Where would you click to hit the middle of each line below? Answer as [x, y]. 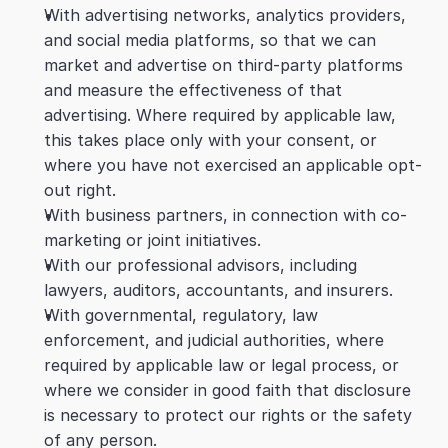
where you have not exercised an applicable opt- [233, 165]
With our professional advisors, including [200, 265]
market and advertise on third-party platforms [223, 65]
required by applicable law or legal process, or [221, 365]
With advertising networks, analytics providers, [225, 15]
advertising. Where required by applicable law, [220, 115]
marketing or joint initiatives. [152, 240]
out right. [80, 190]
